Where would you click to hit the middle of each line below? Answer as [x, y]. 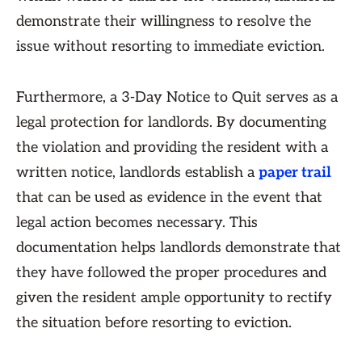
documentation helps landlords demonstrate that [179, 248]
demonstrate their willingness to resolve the [164, 21]
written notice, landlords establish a [137, 173]
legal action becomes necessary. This [137, 223]
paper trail [295, 173]
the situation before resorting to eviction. [154, 323]
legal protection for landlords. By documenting [171, 122]
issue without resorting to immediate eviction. [170, 46]
